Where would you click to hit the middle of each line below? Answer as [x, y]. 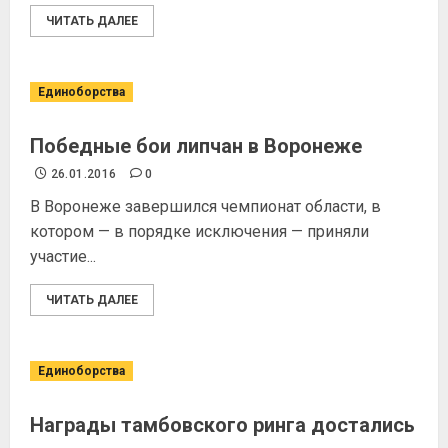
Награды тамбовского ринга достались [222, 425]
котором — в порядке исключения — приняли [199, 231]
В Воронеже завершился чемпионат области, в [205, 206]
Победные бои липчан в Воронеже [196, 146]
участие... [63, 256]
